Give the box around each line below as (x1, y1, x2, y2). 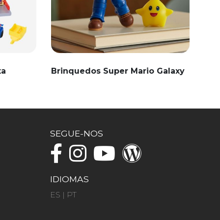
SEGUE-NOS (50, 128, 103, 138)
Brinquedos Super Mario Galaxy (51, 66, 185, 76)
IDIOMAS (50, 174, 89, 184)
